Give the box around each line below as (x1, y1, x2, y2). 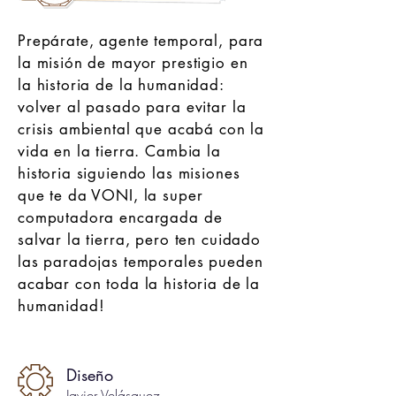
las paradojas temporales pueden (18, 252, 263, 271)
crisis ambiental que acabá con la (18, 119, 265, 139)
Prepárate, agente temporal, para (18, 31, 264, 50)
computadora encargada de (18, 208, 223, 227)
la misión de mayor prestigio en (18, 53, 248, 72)
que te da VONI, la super (18, 186, 203, 205)
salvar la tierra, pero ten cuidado (18, 230, 261, 249)
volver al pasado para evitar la (18, 97, 247, 117)
